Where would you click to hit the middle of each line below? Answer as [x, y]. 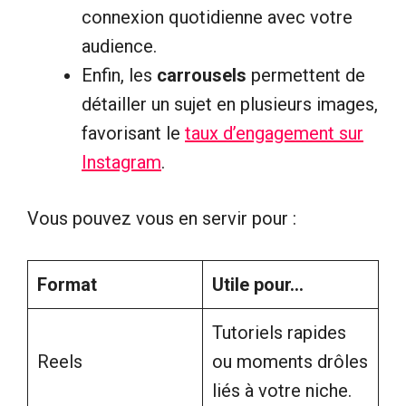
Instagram [121, 162]
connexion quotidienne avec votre [217, 17]
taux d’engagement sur [274, 133]
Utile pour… [258, 284]
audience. [119, 46]
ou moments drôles [290, 361]
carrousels [202, 75]
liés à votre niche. [282, 390]
